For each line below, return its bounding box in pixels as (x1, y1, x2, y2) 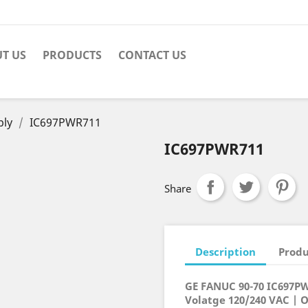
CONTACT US (118, 47, 186, 63)
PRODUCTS (43, 47, 102, 63)
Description (195, 244, 256, 258)
